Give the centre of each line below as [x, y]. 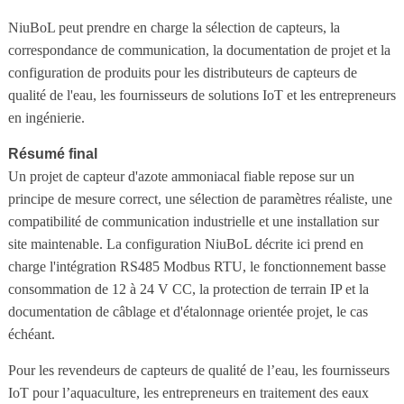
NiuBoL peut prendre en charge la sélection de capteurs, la [174, 27]
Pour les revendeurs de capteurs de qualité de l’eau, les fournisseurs [198, 370]
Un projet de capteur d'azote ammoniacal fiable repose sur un [181, 176]
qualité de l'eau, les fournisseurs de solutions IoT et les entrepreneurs [202, 95]
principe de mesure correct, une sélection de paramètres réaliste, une [200, 198]
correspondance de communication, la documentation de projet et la [199, 50]
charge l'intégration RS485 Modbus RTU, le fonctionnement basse [197, 266]
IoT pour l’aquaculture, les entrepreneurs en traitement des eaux [188, 392]
